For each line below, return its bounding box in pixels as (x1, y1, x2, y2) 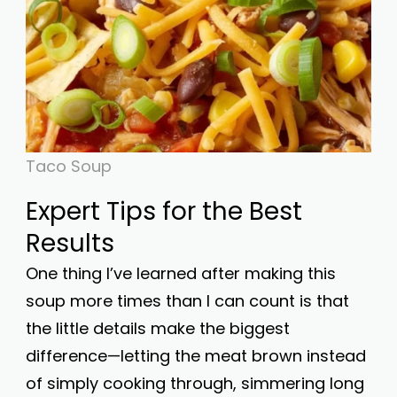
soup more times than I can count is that (26, 290, 349, 312)
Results (26, 226, 114, 261)
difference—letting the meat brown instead (26, 345, 366, 367)
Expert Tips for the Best (26, 194, 302, 229)
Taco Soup (26, 155, 112, 177)
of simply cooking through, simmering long (26, 372, 364, 394)
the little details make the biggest (26, 317, 290, 339)
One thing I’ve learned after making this (26, 262, 336, 284)
